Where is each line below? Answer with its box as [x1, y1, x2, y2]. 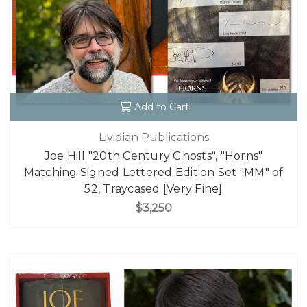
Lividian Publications [98, 130, 209, 144]
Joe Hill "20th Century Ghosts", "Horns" [44, 149, 263, 162]
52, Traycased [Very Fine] [84, 182, 223, 195]
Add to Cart [134, 101, 189, 114]
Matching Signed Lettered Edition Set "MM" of [23, 165, 284, 179]
